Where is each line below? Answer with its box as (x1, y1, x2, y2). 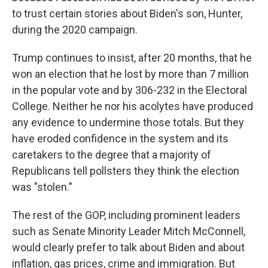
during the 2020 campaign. (12, 23, 138, 36)
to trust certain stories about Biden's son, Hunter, (12, 7, 242, 20)
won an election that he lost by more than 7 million (12, 68, 249, 80)
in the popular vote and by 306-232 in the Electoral (12, 84, 247, 96)
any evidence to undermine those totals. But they (12, 116, 244, 129)
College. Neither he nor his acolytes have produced (12, 100, 253, 112)
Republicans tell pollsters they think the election (12, 165, 239, 177)
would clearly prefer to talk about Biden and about (12, 241, 245, 254)
